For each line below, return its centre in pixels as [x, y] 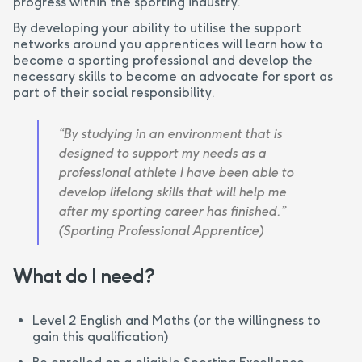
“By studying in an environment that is [170, 133]
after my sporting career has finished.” [172, 211]
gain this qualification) [100, 336]
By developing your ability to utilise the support [157, 27]
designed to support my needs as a [162, 153]
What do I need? [84, 276]
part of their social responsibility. [114, 92]
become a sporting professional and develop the [163, 60]
